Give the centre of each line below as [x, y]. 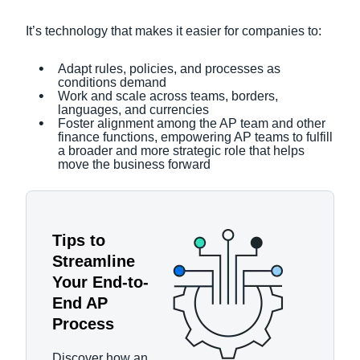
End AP [80, 303]
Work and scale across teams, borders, [168, 96]
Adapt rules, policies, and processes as [169, 69]
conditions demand [112, 82]
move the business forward [134, 164]
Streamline [94, 261]
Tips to [79, 240]
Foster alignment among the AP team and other [192, 123]
